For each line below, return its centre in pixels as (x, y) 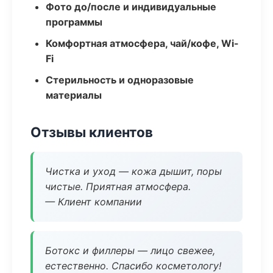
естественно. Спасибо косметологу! (133, 266)
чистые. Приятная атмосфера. (118, 186)
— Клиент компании (94, 202)
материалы (74, 95)
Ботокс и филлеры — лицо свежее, (130, 250)
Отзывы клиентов (92, 132)
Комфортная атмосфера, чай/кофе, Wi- (142, 43)
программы (74, 22)
